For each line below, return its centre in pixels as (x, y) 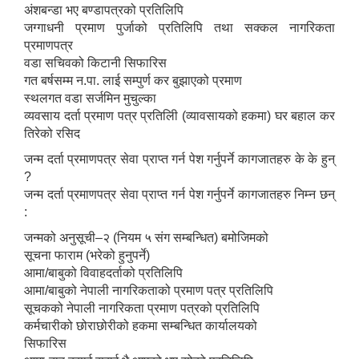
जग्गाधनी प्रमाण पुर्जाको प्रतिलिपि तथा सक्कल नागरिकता (179, 28)
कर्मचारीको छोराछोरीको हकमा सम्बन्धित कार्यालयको (141, 326)
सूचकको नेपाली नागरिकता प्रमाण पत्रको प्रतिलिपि (142, 309)
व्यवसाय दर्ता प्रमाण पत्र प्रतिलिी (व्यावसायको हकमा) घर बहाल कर (179, 116)
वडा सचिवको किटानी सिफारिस (95, 63)
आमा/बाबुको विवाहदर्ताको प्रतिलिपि (103, 273)
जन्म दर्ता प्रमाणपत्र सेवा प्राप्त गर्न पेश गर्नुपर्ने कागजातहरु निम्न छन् (179, 195)
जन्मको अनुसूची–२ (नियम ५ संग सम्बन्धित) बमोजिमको (146, 238)
